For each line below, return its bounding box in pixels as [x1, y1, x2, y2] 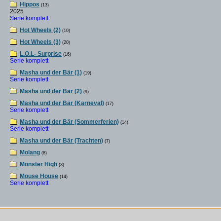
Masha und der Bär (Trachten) [20, 137, 103, 144]
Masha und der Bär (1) [20, 69, 82, 76]
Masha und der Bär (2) [20, 88, 82, 95]
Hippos [20, 1, 39, 8]
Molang [20, 149, 40, 156]
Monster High [20, 161, 57, 168]
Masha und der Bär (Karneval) [20, 100, 104, 107]
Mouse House [20, 173, 58, 180]
